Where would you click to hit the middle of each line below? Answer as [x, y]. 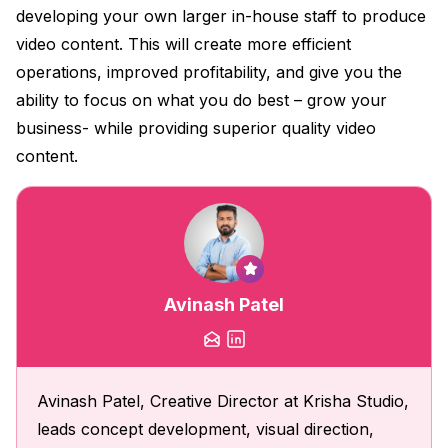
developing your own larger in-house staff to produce [221, 15]
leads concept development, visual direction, [205, 428]
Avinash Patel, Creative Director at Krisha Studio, [223, 400]
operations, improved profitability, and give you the [209, 71]
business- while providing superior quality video [196, 127]
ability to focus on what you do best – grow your [201, 99]
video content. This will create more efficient [183, 43]
